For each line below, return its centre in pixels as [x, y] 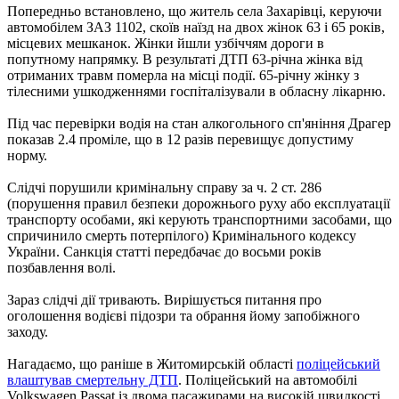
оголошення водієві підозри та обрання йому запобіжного [183, 315]
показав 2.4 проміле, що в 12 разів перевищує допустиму [180, 139]
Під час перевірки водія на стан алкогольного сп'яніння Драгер [199, 123]
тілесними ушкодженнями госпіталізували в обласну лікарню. [196, 91]
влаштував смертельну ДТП [93, 379]
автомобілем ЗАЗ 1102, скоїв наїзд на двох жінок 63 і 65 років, [196, 27]
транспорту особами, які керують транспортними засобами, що [199, 219]
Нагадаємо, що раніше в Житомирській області [152, 363]
